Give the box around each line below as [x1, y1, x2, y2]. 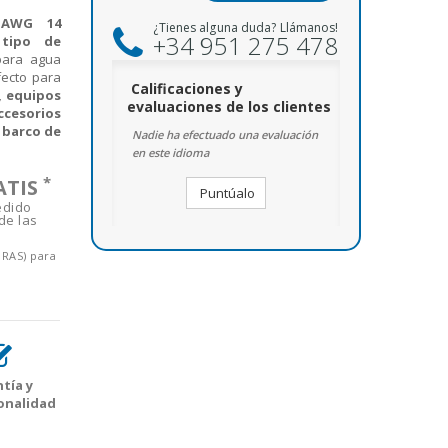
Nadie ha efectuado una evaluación [131, 127, 318, 142]
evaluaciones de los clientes [126, 97, 331, 116]
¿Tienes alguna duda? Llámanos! [153, 19, 339, 36]
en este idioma [131, 145, 209, 160]
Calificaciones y [130, 79, 243, 98]
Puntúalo [196, 184, 255, 202]
